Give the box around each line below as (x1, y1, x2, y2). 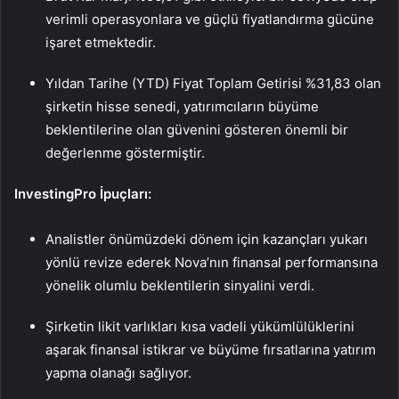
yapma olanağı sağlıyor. (45, 364, 191, 382)
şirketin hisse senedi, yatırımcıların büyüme (45, 98, 319, 116)
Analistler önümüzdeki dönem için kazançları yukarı (45, 231, 368, 248)
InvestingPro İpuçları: (14, 185, 151, 203)
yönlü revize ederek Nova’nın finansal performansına (45, 254, 378, 272)
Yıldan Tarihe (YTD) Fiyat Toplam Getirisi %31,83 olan (45, 75, 381, 93)
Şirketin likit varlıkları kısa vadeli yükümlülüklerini (45, 318, 354, 336)
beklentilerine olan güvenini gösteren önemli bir (45, 121, 348, 139)
